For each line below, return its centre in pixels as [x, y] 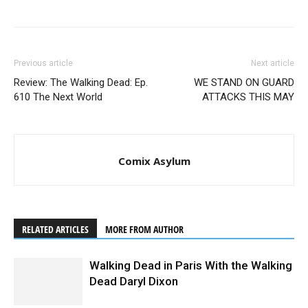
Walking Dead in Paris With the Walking [191, 265]
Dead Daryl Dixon [134, 281]
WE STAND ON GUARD [244, 82]
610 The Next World [58, 97]
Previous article [43, 63]
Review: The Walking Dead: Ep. [81, 82]
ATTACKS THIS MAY [248, 97]
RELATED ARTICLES [55, 229]
